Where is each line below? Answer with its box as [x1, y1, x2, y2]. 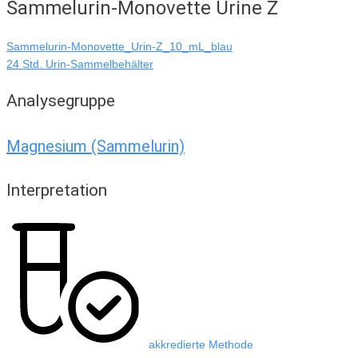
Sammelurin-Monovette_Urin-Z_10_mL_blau [6, 40, 233, 54]
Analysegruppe [6, 91, 115, 111]
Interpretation [6, 181, 107, 201]
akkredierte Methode [149, 338, 253, 352]
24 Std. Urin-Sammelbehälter [6, 58, 153, 71]
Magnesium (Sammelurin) [6, 136, 185, 156]
